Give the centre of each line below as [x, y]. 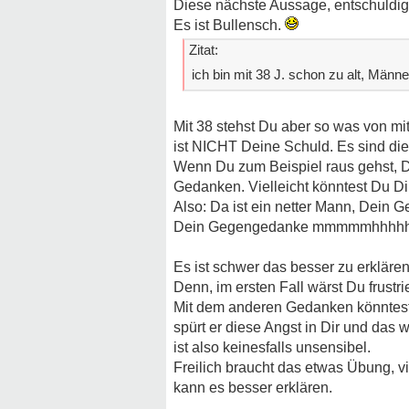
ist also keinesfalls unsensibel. [272, 347]
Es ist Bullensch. [229, 25]
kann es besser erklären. [253, 388]
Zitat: [204, 50]
